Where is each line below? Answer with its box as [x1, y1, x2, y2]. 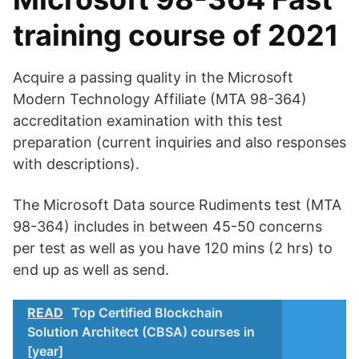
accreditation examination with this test [13, 112, 283, 129]
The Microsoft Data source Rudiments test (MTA [13, 196, 341, 213]
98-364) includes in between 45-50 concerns [13, 218, 322, 235]
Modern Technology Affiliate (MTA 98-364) [13, 91, 307, 107]
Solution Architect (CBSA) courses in [27, 324, 255, 340]
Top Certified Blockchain [71, 305, 223, 321]
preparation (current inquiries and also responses [13, 134, 346, 151]
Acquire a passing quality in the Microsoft [13, 69, 293, 86]
